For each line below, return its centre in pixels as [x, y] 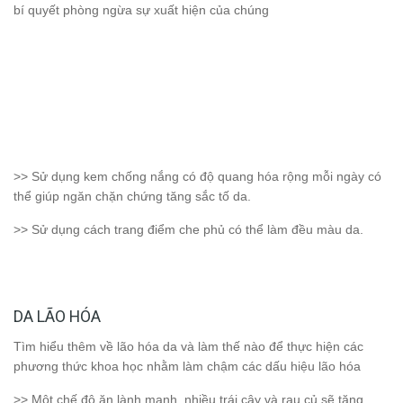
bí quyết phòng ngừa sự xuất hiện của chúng [141, 10]
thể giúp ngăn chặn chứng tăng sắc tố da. [132, 197]
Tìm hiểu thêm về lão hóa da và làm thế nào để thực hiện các [188, 347]
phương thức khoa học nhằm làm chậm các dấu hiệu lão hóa [187, 367]
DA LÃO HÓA [57, 317]
